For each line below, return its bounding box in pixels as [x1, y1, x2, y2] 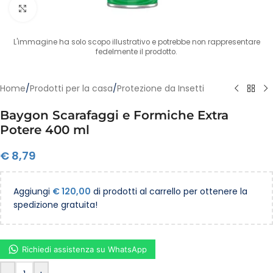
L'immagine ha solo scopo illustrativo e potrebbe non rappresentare [13, 37, 260, 47]
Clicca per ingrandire [36, 2, 123, 13]
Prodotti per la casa [30, 82, 113, 94]
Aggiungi [13, 185, 52, 197]
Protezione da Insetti [117, 82, 204, 94]
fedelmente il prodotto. [96, 47, 177, 57]
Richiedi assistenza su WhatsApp [22, 244, 147, 254]
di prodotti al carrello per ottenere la [91, 185, 247, 197]
